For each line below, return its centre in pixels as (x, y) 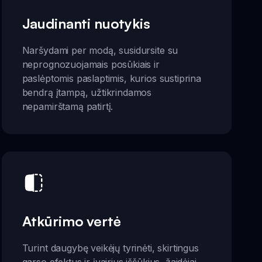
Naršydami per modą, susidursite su (100, 50)
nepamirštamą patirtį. (68, 106)
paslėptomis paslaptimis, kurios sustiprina (111, 78)
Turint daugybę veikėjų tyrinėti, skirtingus (110, 248)
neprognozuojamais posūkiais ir (91, 64)
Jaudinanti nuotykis (86, 23)
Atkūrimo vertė (71, 221)
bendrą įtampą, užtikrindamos (87, 92)
